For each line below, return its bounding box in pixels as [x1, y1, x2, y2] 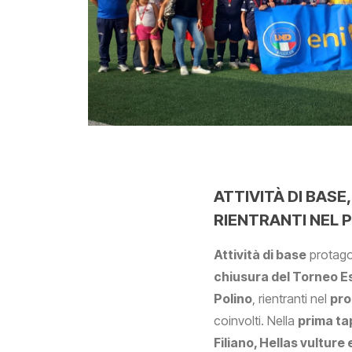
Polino [214, 291, 252, 307]
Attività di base [214, 247, 306, 263]
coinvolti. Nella [214, 313, 298, 329]
